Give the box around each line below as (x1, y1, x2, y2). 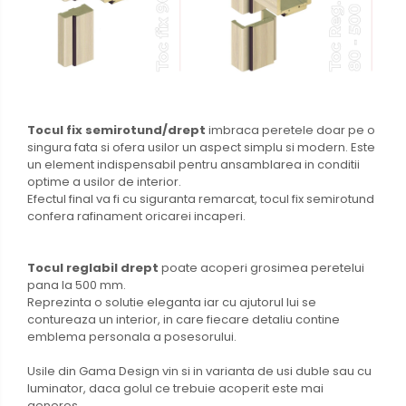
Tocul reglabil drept (27, 258, 161, 276)
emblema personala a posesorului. (27, 327, 237, 345)
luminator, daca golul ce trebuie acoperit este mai (27, 379, 324, 397)
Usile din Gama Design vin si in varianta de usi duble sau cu (27, 362, 372, 380)
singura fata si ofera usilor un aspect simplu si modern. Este (27, 138, 375, 156)
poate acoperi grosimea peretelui (161, 258, 364, 276)
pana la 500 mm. (27, 275, 126, 294)
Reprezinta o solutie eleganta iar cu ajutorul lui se (27, 293, 316, 311)
